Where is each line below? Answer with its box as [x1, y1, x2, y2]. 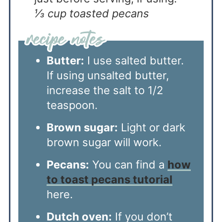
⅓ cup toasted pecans [34, 6, 149, 20]
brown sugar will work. [46, 135, 165, 149]
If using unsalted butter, [46, 68, 169, 82]
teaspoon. [46, 98, 98, 111]
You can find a [89, 158, 167, 171]
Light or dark [117, 120, 185, 134]
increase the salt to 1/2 [46, 83, 163, 97]
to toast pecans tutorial [46, 172, 172, 186]
